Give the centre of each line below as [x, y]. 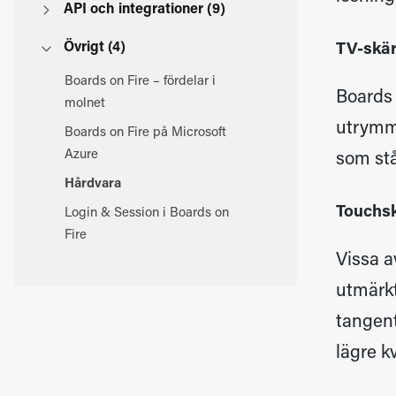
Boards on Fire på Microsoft [145, 133]
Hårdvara [93, 184]
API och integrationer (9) [145, 10]
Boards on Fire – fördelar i [140, 82]
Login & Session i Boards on [147, 213]
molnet [85, 104]
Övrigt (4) [95, 48]
